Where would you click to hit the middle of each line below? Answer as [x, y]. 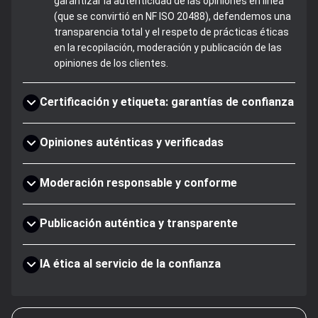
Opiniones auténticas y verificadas [132, 142]
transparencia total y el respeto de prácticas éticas [171, 32]
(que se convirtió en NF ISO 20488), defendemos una [172, 16]
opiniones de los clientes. [111, 63]
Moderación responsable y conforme [138, 182]
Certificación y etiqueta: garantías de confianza [167, 102]
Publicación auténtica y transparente [139, 223]
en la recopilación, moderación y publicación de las [168, 47]
